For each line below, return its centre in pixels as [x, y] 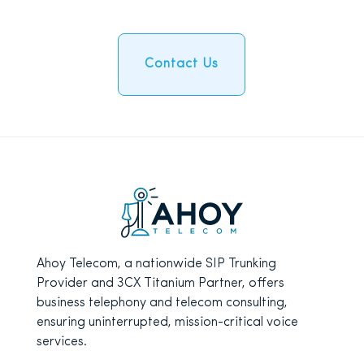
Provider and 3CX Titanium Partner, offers [160, 284]
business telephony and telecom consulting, [162, 303]
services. [61, 342]
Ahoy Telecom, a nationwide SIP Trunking [156, 264]
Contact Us [182, 64]
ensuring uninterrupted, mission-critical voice [167, 323]
